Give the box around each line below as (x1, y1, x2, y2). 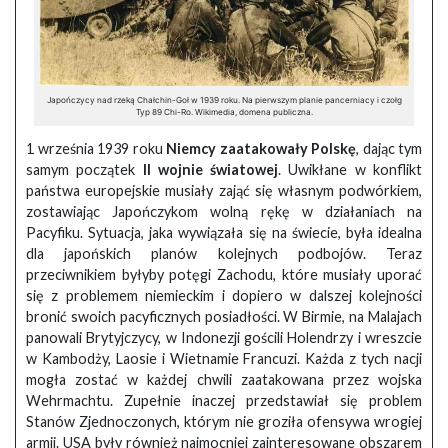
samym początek (26, 161, 143, 179)
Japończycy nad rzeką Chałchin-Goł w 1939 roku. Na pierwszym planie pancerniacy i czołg (46, 94, 402, 105)
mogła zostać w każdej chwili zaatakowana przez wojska (26, 371, 422, 389)
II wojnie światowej (142, 161, 279, 179)
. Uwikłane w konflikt (278, 161, 423, 179)
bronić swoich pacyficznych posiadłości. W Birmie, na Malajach (26, 308, 422, 326)
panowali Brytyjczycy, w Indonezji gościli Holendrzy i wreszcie (26, 329, 422, 347)
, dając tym (356, 140, 422, 158)
